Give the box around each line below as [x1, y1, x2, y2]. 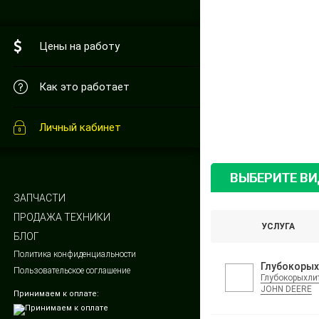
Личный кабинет [38, 121, 121, 134]
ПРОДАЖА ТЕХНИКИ [13, 211, 110, 223]
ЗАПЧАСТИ [13, 192, 66, 204]
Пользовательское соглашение [13, 266, 130, 276]
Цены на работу [38, 40, 120, 53]
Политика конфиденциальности [13, 249, 136, 259]
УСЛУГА [261, 221, 295, 231]
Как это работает [38, 80, 130, 93]
